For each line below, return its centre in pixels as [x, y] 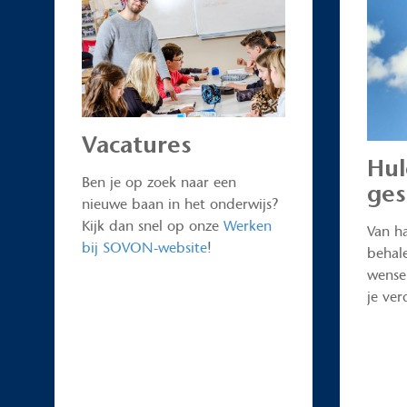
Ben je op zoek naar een [159, 182]
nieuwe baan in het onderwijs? [180, 204]
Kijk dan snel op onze [153, 226]
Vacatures [137, 144]
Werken [248, 226]
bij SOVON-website [144, 248]
